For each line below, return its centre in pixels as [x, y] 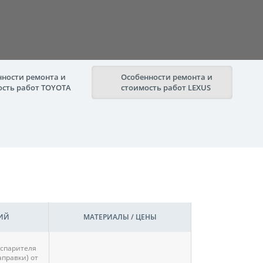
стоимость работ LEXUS [166, 87]
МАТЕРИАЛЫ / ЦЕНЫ [120, 217]
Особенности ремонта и [167, 77]
